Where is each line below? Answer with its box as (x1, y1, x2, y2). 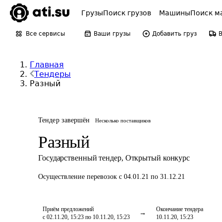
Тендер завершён (38, 116, 90, 124)
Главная (30, 60, 64, 69)
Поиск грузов (103, 9, 151, 17)
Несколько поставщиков (95, 117, 151, 123)
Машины (159, 9, 190, 17)
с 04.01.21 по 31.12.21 (119, 173, 185, 180)
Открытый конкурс (125, 154, 190, 162)
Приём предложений (43, 206, 94, 213)
